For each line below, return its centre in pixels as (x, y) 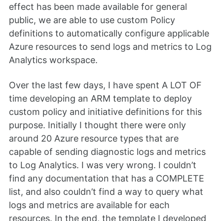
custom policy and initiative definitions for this (105, 111)
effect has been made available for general (98, 7)
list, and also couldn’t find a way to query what (106, 191)
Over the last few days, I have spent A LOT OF (105, 85)
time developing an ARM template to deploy (100, 98)
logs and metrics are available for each (89, 205)
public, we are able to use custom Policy (92, 20)
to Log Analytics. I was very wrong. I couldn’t (103, 165)
